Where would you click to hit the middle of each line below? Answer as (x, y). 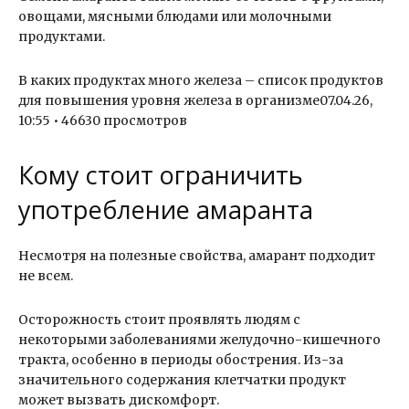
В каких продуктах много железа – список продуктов (201, 81)
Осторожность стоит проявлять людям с (159, 320)
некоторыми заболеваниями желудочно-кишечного (199, 340)
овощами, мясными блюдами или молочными (175, 17)
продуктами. (62, 37)
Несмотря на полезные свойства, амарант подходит (197, 256)
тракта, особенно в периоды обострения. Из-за (181, 360)
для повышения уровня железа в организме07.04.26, (195, 101)
